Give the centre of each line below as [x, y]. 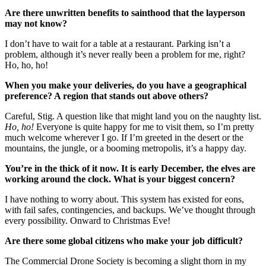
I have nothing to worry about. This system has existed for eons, [124, 199]
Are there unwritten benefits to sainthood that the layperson [125, 12]
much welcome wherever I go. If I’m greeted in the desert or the [124, 137]
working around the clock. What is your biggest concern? [120, 179]
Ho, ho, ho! [26, 65]
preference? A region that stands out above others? [107, 96]
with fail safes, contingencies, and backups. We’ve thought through [130, 210]
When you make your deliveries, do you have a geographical [126, 85]
